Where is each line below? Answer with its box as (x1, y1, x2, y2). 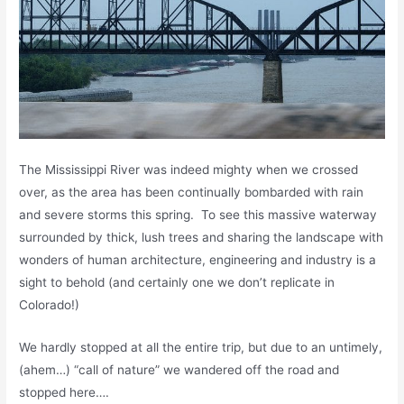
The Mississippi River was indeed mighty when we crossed (19, 162, 359, 178)
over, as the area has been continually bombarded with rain (19, 185, 364, 200)
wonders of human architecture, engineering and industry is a (19, 252, 377, 268)
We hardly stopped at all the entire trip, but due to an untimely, (19, 340, 383, 355)
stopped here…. (19, 385, 110, 400)
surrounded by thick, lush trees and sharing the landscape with (19, 230, 384, 245)
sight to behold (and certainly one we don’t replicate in (19, 275, 335, 290)
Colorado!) (19, 298, 80, 313)
